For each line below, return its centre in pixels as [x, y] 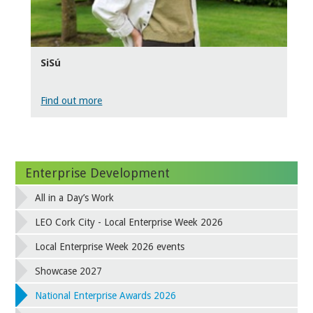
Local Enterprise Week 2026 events [110, 246]
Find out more [72, 101]
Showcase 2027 [69, 271]
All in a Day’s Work [75, 197]
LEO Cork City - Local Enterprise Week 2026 [129, 222]
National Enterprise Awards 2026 [106, 295]
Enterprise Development [97, 173]
